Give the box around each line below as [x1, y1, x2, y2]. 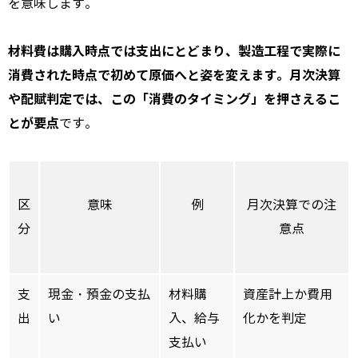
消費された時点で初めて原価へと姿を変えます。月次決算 [8, 67, 340, 85]
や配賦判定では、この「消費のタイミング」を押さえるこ [8, 91, 340, 109]
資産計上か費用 [243, 287, 332, 303]
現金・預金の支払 [48, 287, 150, 303]
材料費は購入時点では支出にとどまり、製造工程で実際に [8, 43, 340, 61]
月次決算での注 [247, 197, 336, 213]
